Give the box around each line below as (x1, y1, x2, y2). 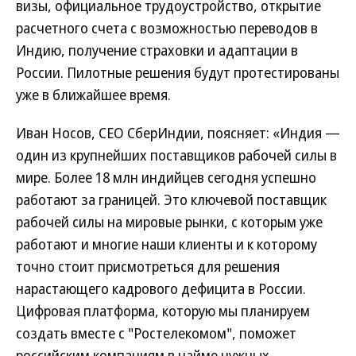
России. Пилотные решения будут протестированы (16, 62, 339, 82)
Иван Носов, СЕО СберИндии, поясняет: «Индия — (16, 122, 340, 142)
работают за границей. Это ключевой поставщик (16, 189, 327, 209)
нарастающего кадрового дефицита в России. (16, 278, 306, 298)
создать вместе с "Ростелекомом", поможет (16, 323, 296, 342)
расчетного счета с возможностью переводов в (16, 17, 318, 37)
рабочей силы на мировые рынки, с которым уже (16, 211, 323, 231)
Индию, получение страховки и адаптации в (16, 40, 298, 60)
